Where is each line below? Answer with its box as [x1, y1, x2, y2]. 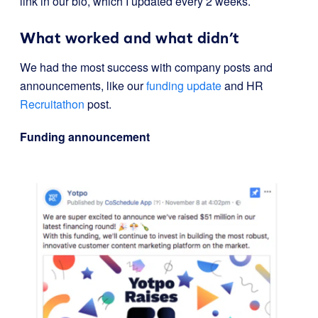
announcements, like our [20, 77, 146, 94]
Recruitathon [20, 95, 84, 112]
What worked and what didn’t [20, 28, 240, 47]
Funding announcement [20, 128, 150, 145]
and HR [221, 77, 263, 94]
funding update [146, 77, 221, 94]
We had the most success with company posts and [20, 58, 273, 75]
